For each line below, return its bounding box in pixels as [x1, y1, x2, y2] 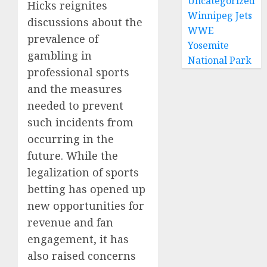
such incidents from [27, 115, 133, 129]
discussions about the [27, 15, 142, 29]
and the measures [27, 82, 122, 96]
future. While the [27, 148, 118, 163]
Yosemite [188, 39, 229, 52]
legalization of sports [27, 165, 139, 179]
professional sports [27, 65, 129, 79]
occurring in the [27, 132, 114, 146]
